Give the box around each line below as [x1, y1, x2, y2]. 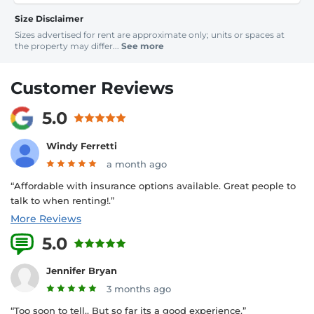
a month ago [107, 158, 167, 170]
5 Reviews [134, 237, 184, 250]
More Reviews [11, 212, 81, 225]
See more [121, 41, 164, 51]
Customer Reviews [11, 78, 174, 98]
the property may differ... [15, 41, 121, 51]
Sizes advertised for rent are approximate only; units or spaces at [15, 29, 285, 40]
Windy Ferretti [46, 139, 117, 151]
